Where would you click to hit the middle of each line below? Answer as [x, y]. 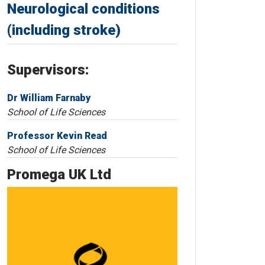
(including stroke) [64, 30]
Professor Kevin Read [57, 136]
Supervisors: [48, 70]
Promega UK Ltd [59, 175]
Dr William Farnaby [49, 98]
